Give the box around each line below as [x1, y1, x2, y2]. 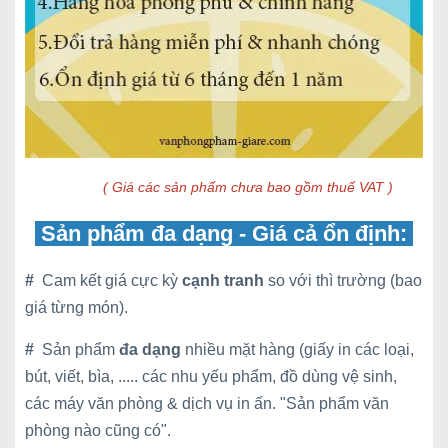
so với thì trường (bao [264, 272, 422, 289]
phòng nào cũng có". [25, 422, 171, 439]
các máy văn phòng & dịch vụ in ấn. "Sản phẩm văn [25, 395, 389, 412]
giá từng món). [25, 299, 128, 316]
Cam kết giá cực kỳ [42, 272, 182, 289]
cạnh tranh [182, 272, 264, 289]
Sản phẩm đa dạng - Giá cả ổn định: [35, 221, 413, 246]
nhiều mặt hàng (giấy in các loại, [181, 341, 414, 358]
